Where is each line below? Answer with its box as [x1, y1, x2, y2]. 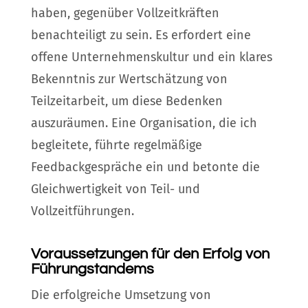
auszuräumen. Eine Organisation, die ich [30, 115, 257, 131]
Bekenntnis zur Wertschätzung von [30, 71, 228, 87]
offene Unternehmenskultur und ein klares [30, 49, 272, 65]
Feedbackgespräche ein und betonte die [30, 159, 260, 175]
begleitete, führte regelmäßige [30, 137, 202, 153]
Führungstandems [30, 261, 154, 278]
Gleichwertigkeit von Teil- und [30, 181, 200, 197]
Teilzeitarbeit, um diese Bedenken [30, 93, 223, 109]
